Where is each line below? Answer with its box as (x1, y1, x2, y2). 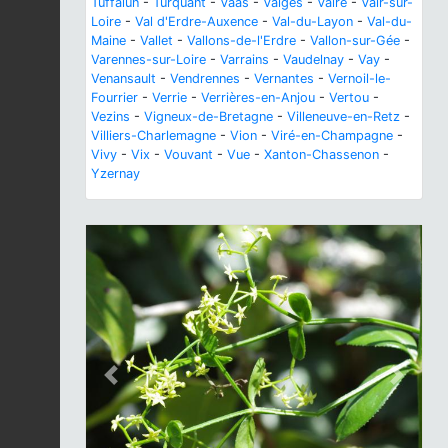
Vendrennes (170, 71, 240, 87)
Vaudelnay (283, 52, 344, 68)
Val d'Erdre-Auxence (135, 14, 258, 30)
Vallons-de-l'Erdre (187, 33, 296, 49)
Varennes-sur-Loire (91, 52, 206, 68)
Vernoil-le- (328, 71, 391, 87)
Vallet (140, 33, 173, 49)
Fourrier (91, 90, 138, 106)
